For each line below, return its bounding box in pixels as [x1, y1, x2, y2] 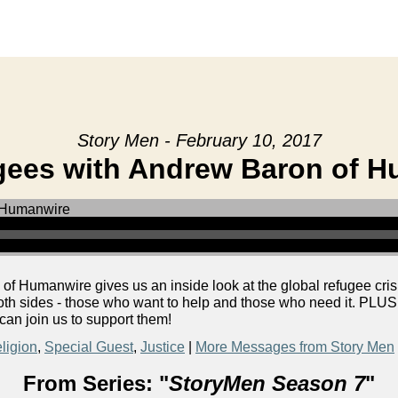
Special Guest [44, 339, 133, 354]
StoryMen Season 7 [169, 371, 365, 395]
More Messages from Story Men [195, 339, 394, 354]
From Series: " [23, 371, 169, 395]
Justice [140, 339, 185, 354]
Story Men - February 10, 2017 [76, 131, 322, 150]
